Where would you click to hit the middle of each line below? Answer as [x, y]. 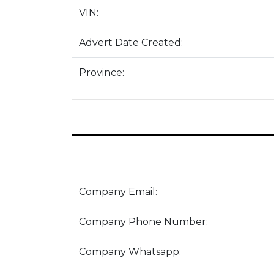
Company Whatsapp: [130, 252]
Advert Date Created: [131, 43]
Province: [102, 72]
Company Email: [118, 192]
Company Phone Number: [143, 222]
